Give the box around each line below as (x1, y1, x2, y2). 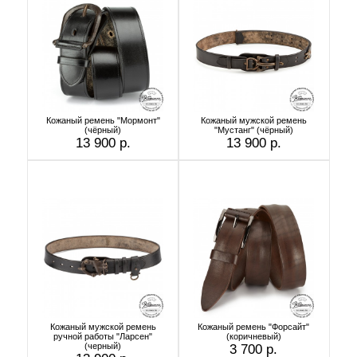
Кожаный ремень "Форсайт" (198, 321, 309, 331)
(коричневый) (226, 331, 281, 341)
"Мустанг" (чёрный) (214, 124, 293, 135)
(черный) (84, 340, 121, 351)
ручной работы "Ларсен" (53, 331, 152, 341)
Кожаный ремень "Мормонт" (45, 115, 160, 125)
